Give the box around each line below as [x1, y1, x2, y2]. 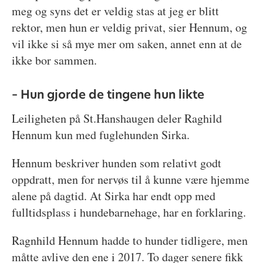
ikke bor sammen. [11, 52, 97, 69]
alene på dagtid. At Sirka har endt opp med [11, 187, 215, 204]
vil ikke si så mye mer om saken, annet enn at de [11, 36, 242, 52]
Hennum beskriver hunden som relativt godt [11, 154, 221, 171]
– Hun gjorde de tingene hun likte [11, 86, 204, 103]
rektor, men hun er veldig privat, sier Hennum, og [11, 19, 247, 36]
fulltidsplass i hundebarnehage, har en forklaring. [11, 204, 246, 220]
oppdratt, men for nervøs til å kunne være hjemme [11, 171, 249, 187]
